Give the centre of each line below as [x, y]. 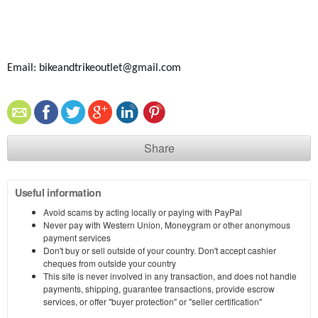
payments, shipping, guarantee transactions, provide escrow [159, 289]
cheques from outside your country [110, 263]
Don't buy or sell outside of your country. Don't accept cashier [160, 251]
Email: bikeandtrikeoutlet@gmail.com [94, 68]
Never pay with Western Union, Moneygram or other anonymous [167, 225]
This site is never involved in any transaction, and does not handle [170, 276]
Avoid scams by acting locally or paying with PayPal [143, 212]
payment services [77, 238]
